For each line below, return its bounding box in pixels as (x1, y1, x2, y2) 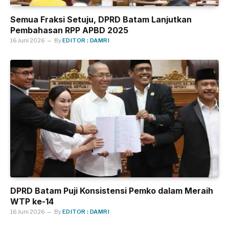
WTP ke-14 (10, 196, 54, 207)
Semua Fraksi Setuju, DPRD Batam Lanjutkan (10, 14, 192, 25)
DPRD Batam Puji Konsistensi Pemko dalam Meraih (10, 185, 213, 196)
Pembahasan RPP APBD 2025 (10, 25, 128, 36)
